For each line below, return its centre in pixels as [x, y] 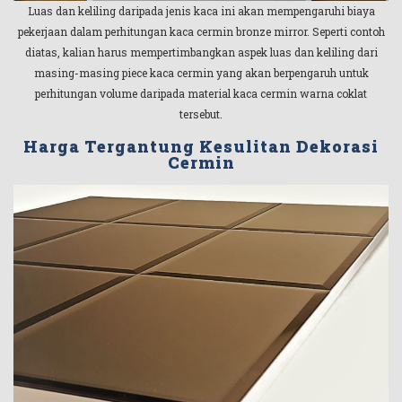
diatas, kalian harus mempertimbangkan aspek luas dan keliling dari [201, 52]
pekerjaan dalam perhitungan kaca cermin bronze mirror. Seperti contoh [201, 32]
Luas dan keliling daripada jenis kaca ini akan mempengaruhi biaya [201, 11]
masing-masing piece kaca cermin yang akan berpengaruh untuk [201, 73]
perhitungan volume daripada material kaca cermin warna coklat [201, 94]
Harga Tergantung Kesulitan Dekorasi [201, 146]
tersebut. [201, 114]
